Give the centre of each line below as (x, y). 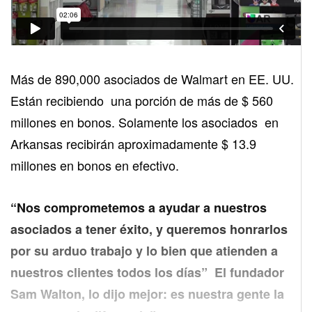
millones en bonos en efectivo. (95, 165)
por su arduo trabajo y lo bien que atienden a (144, 250)
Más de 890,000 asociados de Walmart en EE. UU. (152, 78)
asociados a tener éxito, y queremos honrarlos (149, 229)
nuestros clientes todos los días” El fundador (147, 272)
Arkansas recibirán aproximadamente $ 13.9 (133, 143)
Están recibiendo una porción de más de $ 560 (142, 100)
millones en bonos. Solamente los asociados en (145, 122)
